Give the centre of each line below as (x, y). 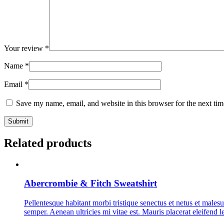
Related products (48, 143)
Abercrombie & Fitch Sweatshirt (90, 183)
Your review (24, 48)
